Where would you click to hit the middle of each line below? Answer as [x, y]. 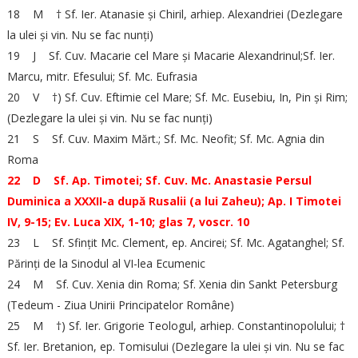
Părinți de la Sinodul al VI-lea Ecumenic [106, 263]
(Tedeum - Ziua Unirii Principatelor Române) [120, 305]
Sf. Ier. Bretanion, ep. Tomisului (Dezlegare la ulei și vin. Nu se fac [175, 346]
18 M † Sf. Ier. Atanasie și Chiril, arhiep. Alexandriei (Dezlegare [175, 14]
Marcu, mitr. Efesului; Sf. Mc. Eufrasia [102, 76]
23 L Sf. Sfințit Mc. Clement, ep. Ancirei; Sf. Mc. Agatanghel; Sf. [175, 243]
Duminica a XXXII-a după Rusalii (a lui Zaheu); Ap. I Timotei [174, 201]
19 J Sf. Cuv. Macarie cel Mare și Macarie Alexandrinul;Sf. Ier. [171, 56]
